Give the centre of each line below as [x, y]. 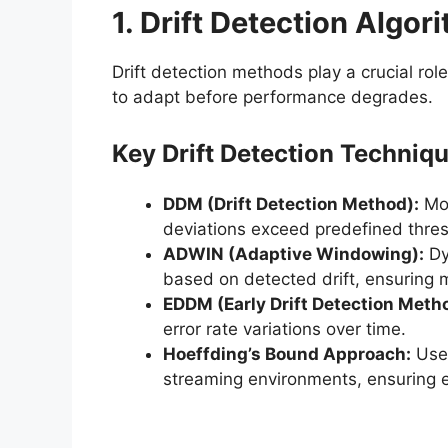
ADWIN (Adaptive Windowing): [293, 253]
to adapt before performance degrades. [272, 97]
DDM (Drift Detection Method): [291, 203]
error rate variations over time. [284, 328]
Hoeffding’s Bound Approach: [287, 353]
